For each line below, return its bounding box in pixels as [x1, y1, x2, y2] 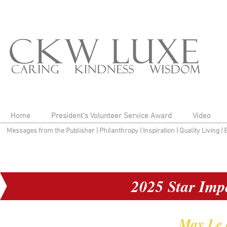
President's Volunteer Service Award [51, 111, 172, 121]
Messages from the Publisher [6, 127, 96, 135]
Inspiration [142, 127, 176, 135]
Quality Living [179, 127, 221, 135]
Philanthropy [99, 127, 138, 135]
